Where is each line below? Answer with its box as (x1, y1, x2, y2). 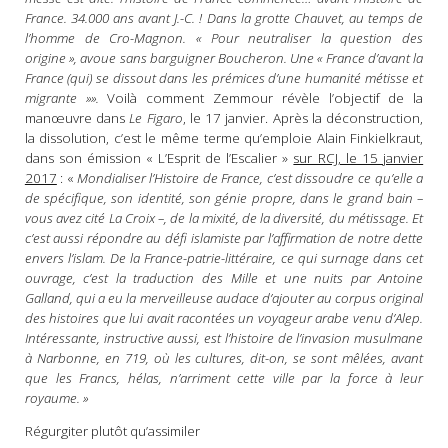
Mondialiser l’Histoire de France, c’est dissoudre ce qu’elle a (76, 169, 424, 188)
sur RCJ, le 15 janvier (293, 149, 424, 168)
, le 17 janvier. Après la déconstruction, (182, 109, 424, 128)
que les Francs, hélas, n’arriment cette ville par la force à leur (24, 369, 424, 388)
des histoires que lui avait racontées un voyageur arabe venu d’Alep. (24, 309, 424, 328)
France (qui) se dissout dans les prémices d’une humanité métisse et (24, 69, 424, 88)
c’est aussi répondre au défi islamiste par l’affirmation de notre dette (24, 229, 424, 248)
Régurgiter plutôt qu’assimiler (24, 422, 200, 441)
